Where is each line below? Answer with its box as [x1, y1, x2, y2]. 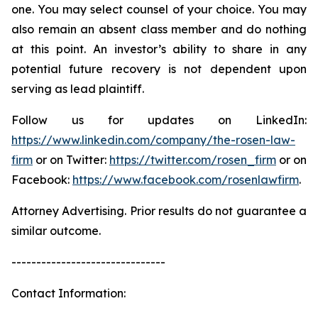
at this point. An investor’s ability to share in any [11, 42, 307, 56]
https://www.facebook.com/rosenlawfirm [72, 172, 299, 187]
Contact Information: [11, 286, 126, 300]
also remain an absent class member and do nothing [11, 22, 307, 36]
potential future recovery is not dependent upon [11, 62, 307, 76]
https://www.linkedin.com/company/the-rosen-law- [11, 133, 295, 147]
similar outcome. [11, 224, 101, 238]
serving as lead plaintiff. [11, 82, 144, 96]
